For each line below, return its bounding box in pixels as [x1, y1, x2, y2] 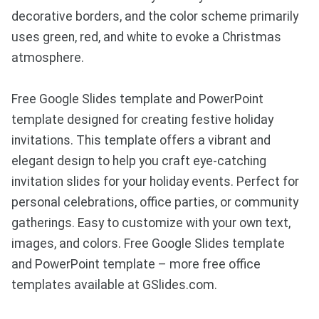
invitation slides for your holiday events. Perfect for [11, 174, 299, 189]
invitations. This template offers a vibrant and [11, 132, 271, 147]
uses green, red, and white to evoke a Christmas [11, 29, 281, 44]
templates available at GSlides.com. [11, 277, 217, 292]
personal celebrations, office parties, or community [11, 194, 298, 209]
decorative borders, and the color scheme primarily [11, 9, 298, 23]
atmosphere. [11, 50, 84, 65]
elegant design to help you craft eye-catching [11, 153, 266, 168]
